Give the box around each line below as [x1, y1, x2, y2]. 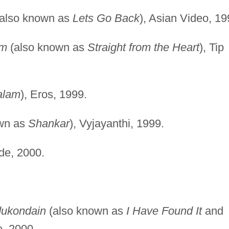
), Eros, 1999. [20, 87, 87, 101]
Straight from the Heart [87, 40, 199, 54]
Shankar [28, 117, 70, 130]
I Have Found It [126, 204, 202, 217]
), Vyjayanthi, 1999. [69, 117, 164, 130]
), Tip [199, 40, 224, 54]
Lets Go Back [72, 11, 140, 25]
